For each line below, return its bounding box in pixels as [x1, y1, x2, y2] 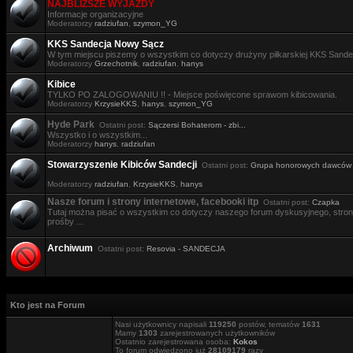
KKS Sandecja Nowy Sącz [47, 39, 164, 50]
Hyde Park [47, 119, 95, 130]
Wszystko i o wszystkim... [47, 130, 147, 139]
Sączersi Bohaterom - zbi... [148, 121, 246, 129]
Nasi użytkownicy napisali [115, 320, 209, 329]
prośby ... [47, 217, 84, 226]
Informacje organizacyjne [47, 9, 143, 19]
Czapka [312, 198, 340, 206]
